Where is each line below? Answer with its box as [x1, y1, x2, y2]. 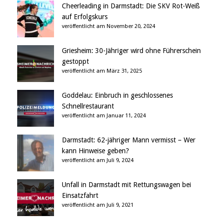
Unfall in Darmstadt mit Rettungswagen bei [62, 181, 191, 189]
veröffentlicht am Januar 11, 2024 [62, 112, 146, 119]
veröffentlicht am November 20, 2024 [62, 23, 155, 30]
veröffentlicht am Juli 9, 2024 [62, 157, 134, 164]
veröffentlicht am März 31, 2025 [62, 68, 142, 75]
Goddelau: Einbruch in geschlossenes [62, 91, 173, 100]
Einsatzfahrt [62, 192, 98, 200]
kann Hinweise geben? [62, 147, 129, 155]
